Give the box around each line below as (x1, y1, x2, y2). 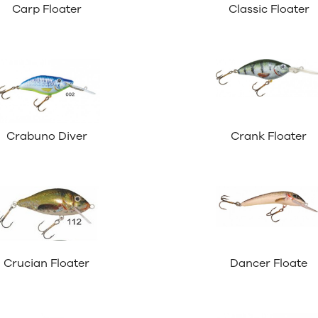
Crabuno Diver (6, 128, 87, 145)
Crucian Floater (4, 256, 90, 271)
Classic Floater (228, 1, 309, 18)
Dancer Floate (230, 256, 308, 271)
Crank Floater (231, 128, 307, 145)
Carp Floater (11, 1, 82, 18)
